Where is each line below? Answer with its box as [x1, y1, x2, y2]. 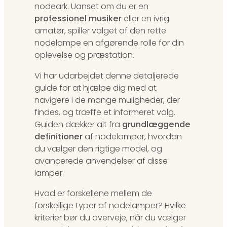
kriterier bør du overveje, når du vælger [34, 211, 186, 223]
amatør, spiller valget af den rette [34, 25, 166, 37]
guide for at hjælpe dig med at [34, 82, 157, 94]
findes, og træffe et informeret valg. [34, 106, 175, 118]
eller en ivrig [122, 13, 169, 25]
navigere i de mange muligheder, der [34, 94, 180, 106]
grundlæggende [122, 118, 191, 130]
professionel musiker [34, 13, 122, 25]
